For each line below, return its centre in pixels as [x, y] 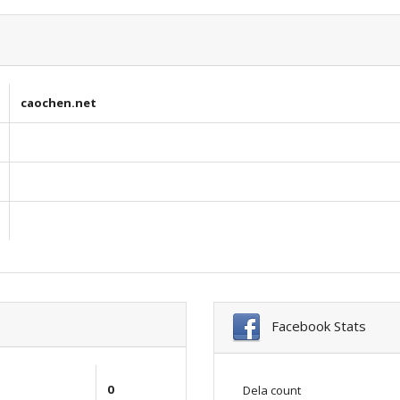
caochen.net [58, 102]
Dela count [272, 390]
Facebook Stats [313, 325]
